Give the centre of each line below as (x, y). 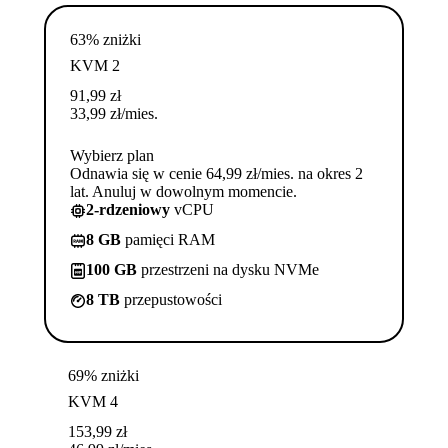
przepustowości (171, 299)
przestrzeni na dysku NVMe (228, 269)
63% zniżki (105, 39)
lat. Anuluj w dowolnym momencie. (183, 191)
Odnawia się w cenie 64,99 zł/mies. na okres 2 (216, 173)
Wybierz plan (112, 155)
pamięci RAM (168, 239)
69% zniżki (103, 375)
